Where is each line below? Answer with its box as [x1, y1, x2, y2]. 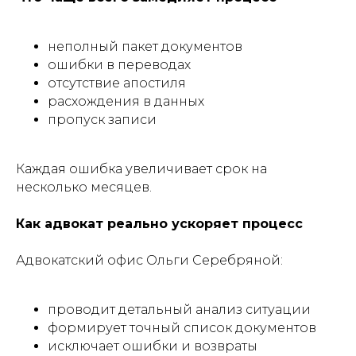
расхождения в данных [48, 94, 204, 109]
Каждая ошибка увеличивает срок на [16, 161, 267, 176]
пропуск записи [48, 112, 157, 127]
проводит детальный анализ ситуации [48, 302, 311, 317]
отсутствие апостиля [48, 75, 186, 91]
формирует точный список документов [48, 320, 316, 335]
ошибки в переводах [48, 57, 191, 72]
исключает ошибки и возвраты [48, 339, 257, 354]
